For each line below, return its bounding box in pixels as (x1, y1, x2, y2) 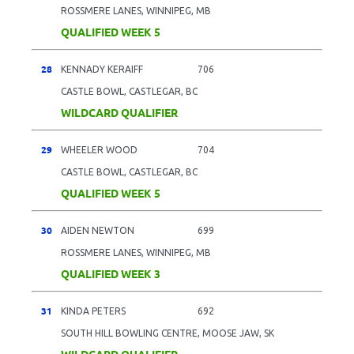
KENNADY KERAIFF (61, 63, 143, 74)
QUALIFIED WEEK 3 (61, 265, 160, 281)
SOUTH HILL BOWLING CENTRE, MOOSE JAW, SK (61, 327, 274, 338)
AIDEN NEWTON (61, 224, 134, 235)
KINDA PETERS (61, 305, 126, 316)
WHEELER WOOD (61, 144, 137, 155)
